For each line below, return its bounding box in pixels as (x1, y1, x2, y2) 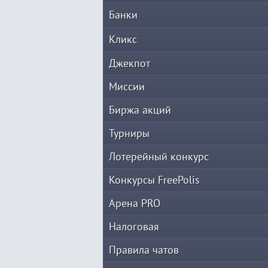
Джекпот (109, 56, 150, 70)
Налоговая (109, 220, 159, 233)
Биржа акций (109, 103, 171, 117)
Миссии (109, 80, 145, 93)
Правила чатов (109, 243, 179, 257)
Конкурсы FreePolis (109, 173, 200, 187)
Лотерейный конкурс (109, 150, 209, 163)
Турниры (109, 126, 150, 140)
